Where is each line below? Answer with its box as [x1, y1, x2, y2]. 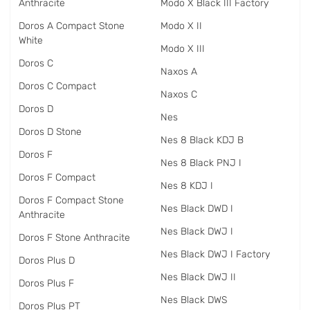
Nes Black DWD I [161, 203, 233, 215]
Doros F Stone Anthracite [19, 232, 130, 244]
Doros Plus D [19, 255, 75, 266]
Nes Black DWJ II [161, 271, 236, 283]
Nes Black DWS [161, 294, 227, 306]
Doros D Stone [19, 126, 82, 138]
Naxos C [161, 89, 197, 100]
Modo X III [161, 43, 205, 55]
